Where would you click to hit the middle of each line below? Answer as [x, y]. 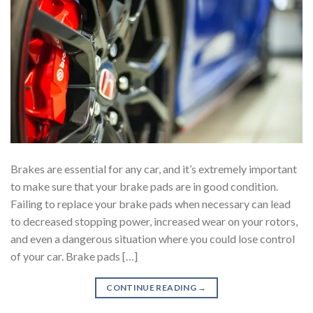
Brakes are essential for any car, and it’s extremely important [154, 169]
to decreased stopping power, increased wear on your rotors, [154, 221]
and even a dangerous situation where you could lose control [153, 239]
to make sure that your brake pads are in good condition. [144, 187]
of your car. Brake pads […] [74, 256]
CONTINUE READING [152, 288]
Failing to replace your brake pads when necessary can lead [151, 204]
